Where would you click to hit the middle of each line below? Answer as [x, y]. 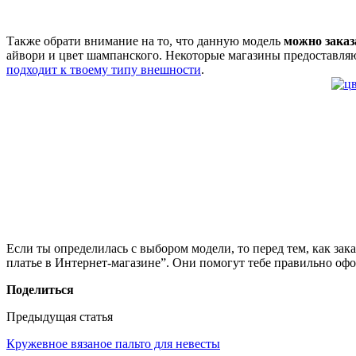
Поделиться [40, 289]
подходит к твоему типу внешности [104, 69]
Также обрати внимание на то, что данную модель [145, 41]
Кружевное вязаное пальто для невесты [113, 343]
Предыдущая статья [60, 316]
